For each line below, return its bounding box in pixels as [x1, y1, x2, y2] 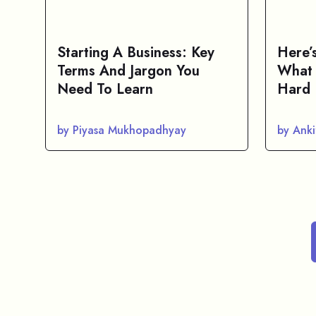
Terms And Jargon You [57, 61, 200, 81]
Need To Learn [57, 79, 153, 99]
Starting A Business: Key [57, 42, 214, 63]
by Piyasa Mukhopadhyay [57, 122, 186, 138]
